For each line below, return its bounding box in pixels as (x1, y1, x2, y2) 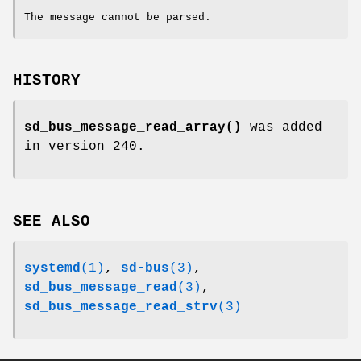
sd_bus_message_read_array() (24, 120, 242, 135)
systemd (24, 261, 81, 276)
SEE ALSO (13, 213, 90, 231)
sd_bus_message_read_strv (24, 300, 218, 315)
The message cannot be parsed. (24, 10, 211, 23)
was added (242, 120, 322, 135)
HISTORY (13, 72, 81, 90)
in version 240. (24, 139, 145, 155)
